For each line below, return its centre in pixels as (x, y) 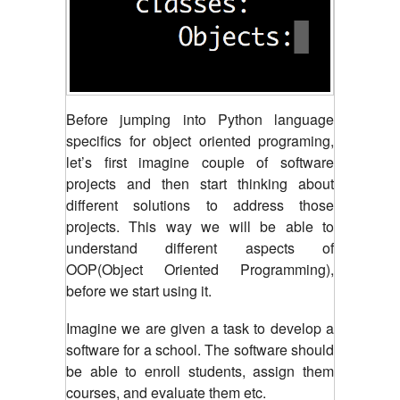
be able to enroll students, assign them (200, 371)
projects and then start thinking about (200, 183)
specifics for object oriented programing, (200, 140)
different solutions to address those (200, 204)
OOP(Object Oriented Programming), (200, 269)
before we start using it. (139, 290)
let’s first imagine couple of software (200, 162)
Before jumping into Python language (200, 119)
